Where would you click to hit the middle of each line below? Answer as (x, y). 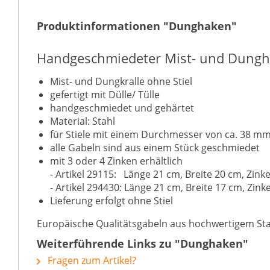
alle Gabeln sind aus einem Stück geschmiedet (155, 148)
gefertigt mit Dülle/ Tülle (105, 95)
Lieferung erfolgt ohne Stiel (111, 201)
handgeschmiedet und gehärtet (122, 108)
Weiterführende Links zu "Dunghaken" (143, 243)
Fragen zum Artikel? (91, 260)
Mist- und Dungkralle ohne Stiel (121, 81)
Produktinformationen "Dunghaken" (137, 26)
